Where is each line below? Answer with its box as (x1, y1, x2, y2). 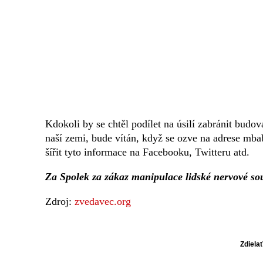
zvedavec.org (75, 195, 131, 208)
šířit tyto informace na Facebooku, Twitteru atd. (45, 146, 249, 159)
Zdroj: (45, 195, 75, 208)
